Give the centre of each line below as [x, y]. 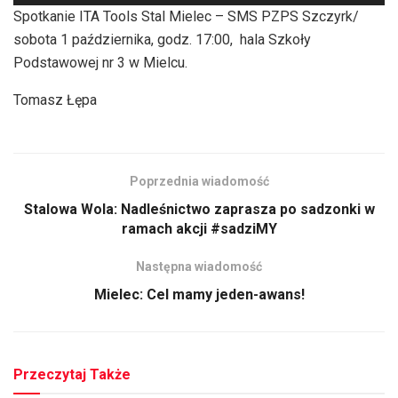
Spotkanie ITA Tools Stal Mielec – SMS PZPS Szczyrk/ [186, 16]
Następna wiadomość [199, 266]
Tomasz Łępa [55, 99]
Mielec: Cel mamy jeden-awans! [199, 294]
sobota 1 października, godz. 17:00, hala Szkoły [162, 39]
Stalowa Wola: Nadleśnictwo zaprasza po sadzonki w [199, 209]
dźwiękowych [54, 26]
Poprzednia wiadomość [199, 181]
